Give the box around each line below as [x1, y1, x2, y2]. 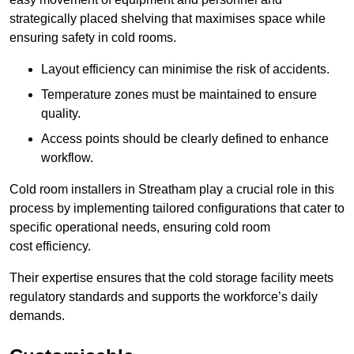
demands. [9, 309, 65, 323]
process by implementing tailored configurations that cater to [9, 201, 345, 216]
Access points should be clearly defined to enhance [41, 132, 329, 146]
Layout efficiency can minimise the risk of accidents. [41, 62, 330, 77]
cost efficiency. [9, 239, 91, 254]
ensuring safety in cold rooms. [9, 31, 176, 45]
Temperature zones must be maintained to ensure [41, 88, 317, 102]
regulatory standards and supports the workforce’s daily [9, 290, 318, 304]
